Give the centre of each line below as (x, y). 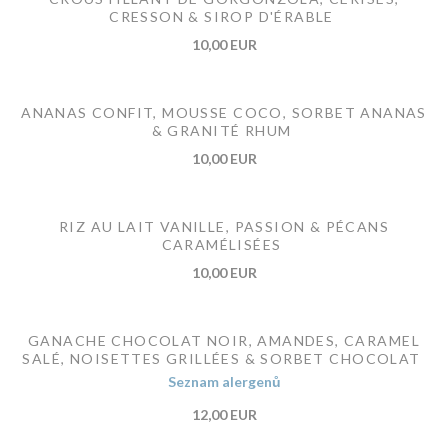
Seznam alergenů (224, 381)
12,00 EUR (224, 414)
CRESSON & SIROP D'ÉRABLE (221, 16)
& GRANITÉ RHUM (221, 130)
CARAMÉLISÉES (221, 244)
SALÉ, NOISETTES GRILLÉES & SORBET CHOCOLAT (221, 358)
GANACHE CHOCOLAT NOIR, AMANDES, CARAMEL (224, 340)
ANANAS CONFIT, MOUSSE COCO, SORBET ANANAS (224, 112)
